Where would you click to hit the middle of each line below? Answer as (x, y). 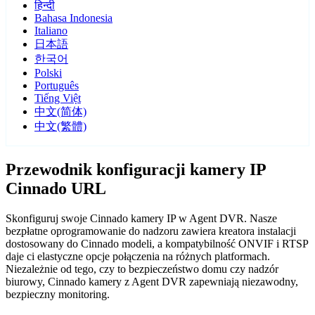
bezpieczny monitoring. (58, 295)
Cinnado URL (56, 189)
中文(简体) (60, 112)
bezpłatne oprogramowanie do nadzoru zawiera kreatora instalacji (151, 231)
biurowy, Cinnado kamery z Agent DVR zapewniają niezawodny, (152, 282)
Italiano (51, 31)
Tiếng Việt (58, 98)
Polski (48, 73)
